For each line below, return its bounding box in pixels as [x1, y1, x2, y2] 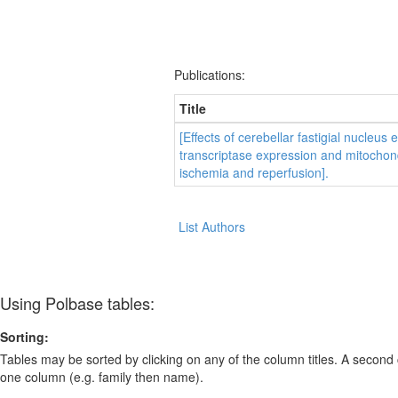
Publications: [174, 66, 245, 84]
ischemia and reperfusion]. [179, 163, 329, 181]
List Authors [179, 217, 245, 235]
